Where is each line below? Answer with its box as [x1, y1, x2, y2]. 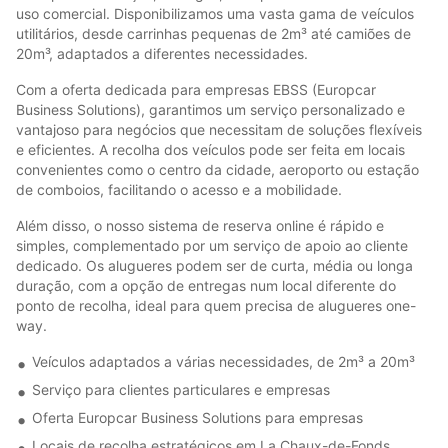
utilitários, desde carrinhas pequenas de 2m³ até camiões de [16, 24, 411, 42]
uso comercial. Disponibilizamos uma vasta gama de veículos [16, 4, 414, 22]
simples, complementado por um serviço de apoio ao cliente [16, 236, 408, 254]
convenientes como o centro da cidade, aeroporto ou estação [16, 160, 419, 178]
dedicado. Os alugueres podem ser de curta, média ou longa [16, 256, 413, 274]
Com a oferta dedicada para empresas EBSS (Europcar [16, 80, 376, 98]
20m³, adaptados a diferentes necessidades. [16, 44, 308, 62]
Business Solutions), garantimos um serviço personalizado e [16, 100, 405, 118]
